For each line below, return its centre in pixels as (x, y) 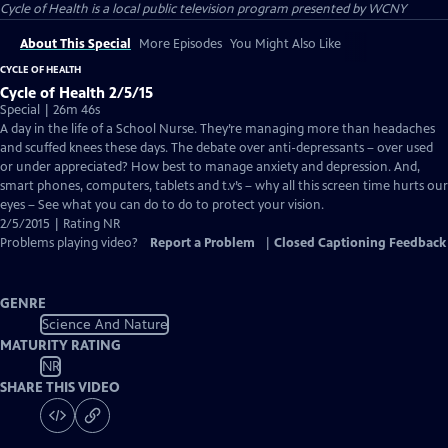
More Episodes (180, 44)
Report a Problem (202, 243)
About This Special (75, 44)
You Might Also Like (285, 44)
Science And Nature (104, 324)
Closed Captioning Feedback (360, 243)
